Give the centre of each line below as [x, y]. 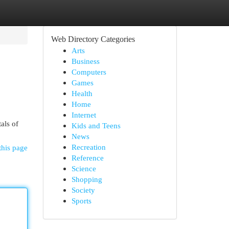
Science [84, 168]
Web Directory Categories [93, 39]
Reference [87, 158]
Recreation [88, 147]
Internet [84, 115]
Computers [89, 72]
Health [82, 93]
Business [85, 61]
